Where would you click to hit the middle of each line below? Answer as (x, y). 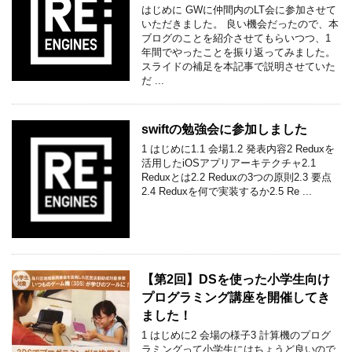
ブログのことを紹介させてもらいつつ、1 (236, 38)
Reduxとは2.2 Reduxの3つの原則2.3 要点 (236, 177)
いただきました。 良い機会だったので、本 (240, 24)
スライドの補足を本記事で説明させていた (238, 66)
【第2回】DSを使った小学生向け (236, 279)
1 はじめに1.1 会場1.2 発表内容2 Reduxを (238, 148)
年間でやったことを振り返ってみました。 (238, 52)
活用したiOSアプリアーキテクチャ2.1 (229, 163)
